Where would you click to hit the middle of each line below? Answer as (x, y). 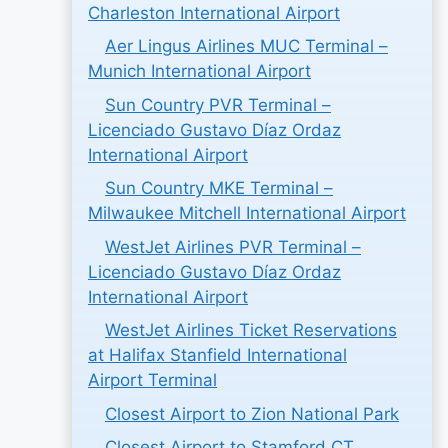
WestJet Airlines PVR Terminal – (233, 246)
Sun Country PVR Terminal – (218, 104)
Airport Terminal (152, 380)
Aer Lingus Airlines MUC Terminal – (246, 46)
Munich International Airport (199, 71)
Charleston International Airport (214, 12)
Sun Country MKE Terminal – (219, 188)
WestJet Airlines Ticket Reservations (251, 330)
